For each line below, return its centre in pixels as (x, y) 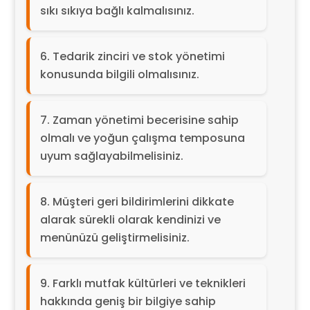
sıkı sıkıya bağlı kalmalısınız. (117, 10)
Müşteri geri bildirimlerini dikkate (143, 201)
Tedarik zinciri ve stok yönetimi (138, 56)
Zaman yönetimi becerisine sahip (145, 120)
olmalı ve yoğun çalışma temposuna (142, 138)
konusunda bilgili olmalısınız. (119, 74)
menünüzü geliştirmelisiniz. (115, 237)
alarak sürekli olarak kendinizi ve (130, 219)
